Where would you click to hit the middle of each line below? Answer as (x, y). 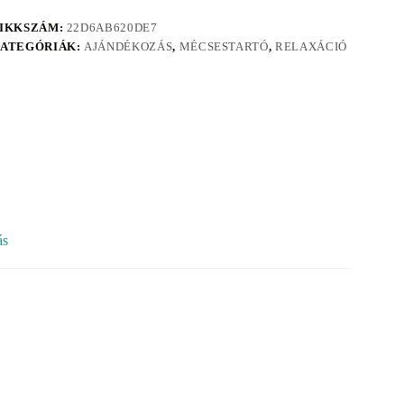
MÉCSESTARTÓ (224, 47)
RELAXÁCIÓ (311, 47)
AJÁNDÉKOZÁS (129, 47)
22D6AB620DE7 (112, 28)
